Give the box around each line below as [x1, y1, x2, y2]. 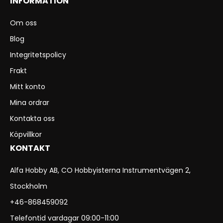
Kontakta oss [10, 113, 55, 124]
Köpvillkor [10, 129, 42, 140]
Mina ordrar [10, 98, 49, 108]
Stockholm [10, 181, 47, 192]
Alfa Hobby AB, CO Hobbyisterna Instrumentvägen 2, [10, 165, 191, 176]
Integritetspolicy [10, 50, 66, 60]
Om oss [10, 18, 37, 28]
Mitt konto [10, 82, 45, 92]
